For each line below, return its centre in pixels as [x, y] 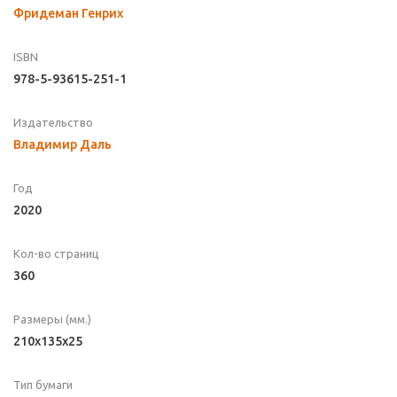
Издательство [53, 123]
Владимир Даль [62, 145]
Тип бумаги [43, 385]
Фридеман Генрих [68, 14]
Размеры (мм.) [52, 319]
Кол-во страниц [56, 254]
